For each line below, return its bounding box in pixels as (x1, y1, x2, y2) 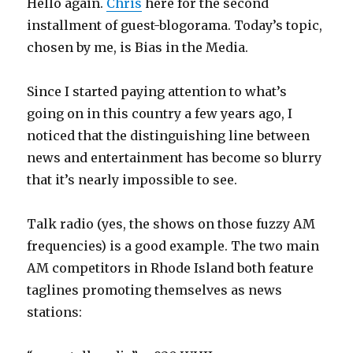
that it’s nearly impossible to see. (27, 172, 238, 188)
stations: (27, 304, 83, 321)
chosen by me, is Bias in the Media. (27, 39, 249, 56)
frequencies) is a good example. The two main (27, 238, 320, 255)
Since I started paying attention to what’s (27, 84, 288, 100)
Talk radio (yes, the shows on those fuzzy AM (27, 216, 316, 232)
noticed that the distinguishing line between (27, 128, 310, 144)
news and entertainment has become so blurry (27, 150, 322, 166)
